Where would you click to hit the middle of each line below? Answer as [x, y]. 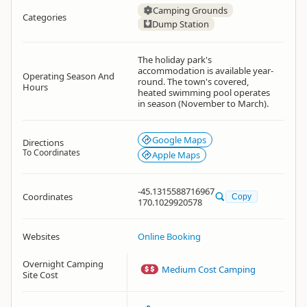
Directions [43, 143]
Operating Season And [69, 76]
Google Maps [179, 140]
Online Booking [169, 236]
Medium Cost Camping [209, 269]
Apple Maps [176, 155]
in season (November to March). [203, 103]
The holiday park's [175, 60]
